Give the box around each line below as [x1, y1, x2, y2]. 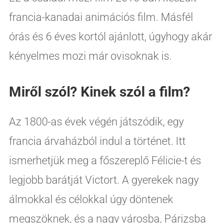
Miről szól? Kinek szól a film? [8, 83, 190, 100]
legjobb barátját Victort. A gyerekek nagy [8, 173, 199, 186]
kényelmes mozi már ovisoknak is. [8, 49, 172, 62]
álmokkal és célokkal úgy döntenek [8, 193, 173, 206]
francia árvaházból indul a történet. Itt [8, 134, 186, 147]
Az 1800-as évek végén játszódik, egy [8, 115, 184, 128]
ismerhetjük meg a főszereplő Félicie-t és [8, 154, 201, 167]
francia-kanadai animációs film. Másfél [8, 10, 193, 23]
